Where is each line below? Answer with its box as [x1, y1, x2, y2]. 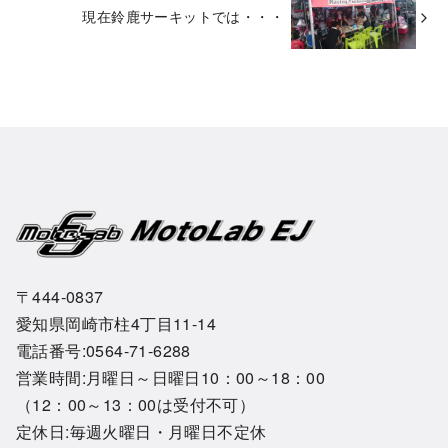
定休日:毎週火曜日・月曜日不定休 [16, 419, 267, 443]
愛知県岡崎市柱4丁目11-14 [16, 311, 216, 335]
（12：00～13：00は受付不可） [16, 392, 256, 416]
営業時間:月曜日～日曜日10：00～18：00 [16, 365, 326, 389]
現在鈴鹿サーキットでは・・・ [82, 5, 285, 27]
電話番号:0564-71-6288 [16, 338, 191, 362]
